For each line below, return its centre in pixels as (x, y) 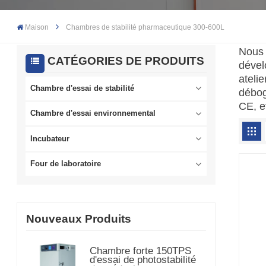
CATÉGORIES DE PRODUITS (126, 61)
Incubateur (50, 139)
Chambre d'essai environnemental (93, 114)
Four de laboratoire (66, 164)
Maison (37, 28)
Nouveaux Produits (79, 219)
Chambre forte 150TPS (140, 251)
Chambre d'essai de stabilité (83, 88)
